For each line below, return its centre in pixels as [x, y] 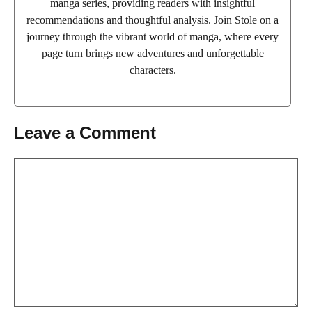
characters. [153, 70]
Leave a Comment [85, 133]
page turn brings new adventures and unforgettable [153, 53]
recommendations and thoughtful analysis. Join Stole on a [153, 20]
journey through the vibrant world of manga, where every [153, 37]
